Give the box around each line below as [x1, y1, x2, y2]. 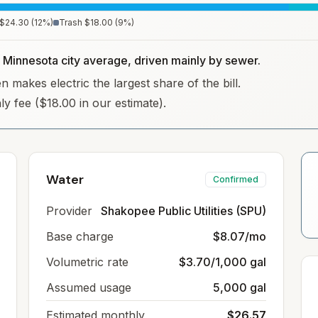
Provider [46, 204, 92, 218]
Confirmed [213, 174, 258, 185]
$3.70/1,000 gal [179, 255, 266, 269]
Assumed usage [46, 280, 131, 295]
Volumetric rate [46, 255, 128, 269]
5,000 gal [213, 280, 266, 295]
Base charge [46, 229, 114, 243]
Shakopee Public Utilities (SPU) [101, 204, 266, 218]
